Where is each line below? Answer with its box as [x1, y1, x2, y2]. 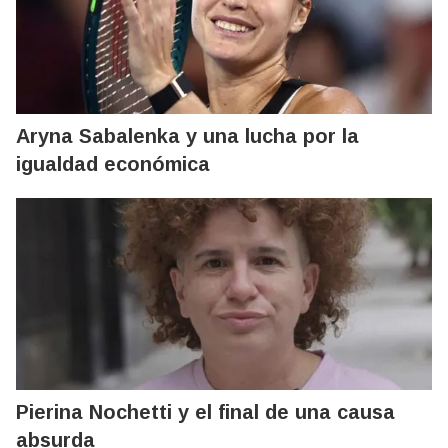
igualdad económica [16, 152, 210, 175]
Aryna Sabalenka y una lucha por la [16, 124, 359, 147]
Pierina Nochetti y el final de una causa [16, 400, 395, 423]
